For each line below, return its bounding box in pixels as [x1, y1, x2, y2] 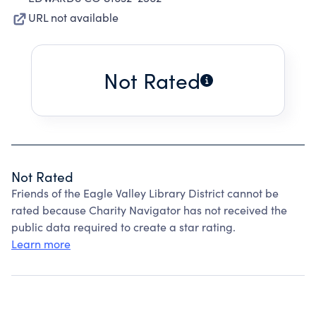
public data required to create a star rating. [11, 219, 236, 234]
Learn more [11, 236, 71, 251]
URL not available [28, 10, 119, 25]
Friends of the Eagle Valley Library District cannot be [11, 186, 279, 200]
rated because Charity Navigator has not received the [11, 202, 287, 217]
